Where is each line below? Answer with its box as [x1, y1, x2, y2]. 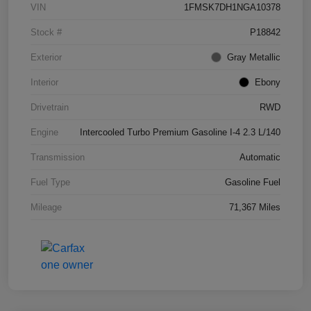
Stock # [31, 26, 62, 37]
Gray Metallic [227, 51, 280, 62]
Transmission [31, 151, 85, 162]
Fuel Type [31, 176, 70, 187]
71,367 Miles [229, 201, 280, 212]
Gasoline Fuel [225, 176, 280, 187]
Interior [31, 76, 58, 87]
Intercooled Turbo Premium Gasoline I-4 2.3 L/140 [80, 126, 280, 137]
